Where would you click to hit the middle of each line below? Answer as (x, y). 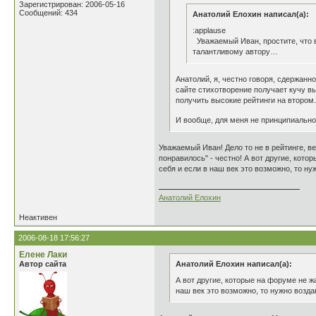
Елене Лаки (43, 255)
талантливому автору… (235, 51)
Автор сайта (43, 264)
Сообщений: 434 (48, 13)
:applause (209, 30)
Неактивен (38, 217)
